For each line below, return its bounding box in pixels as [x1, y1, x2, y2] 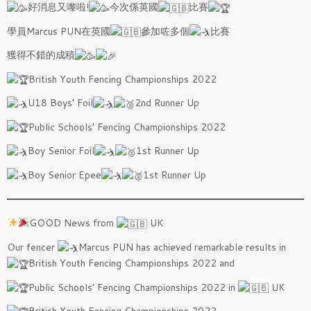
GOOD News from [28, 216, 117, 230]
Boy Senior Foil [28, 144, 94, 158]
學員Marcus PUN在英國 [7, 24, 110, 38]
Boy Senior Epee [28, 167, 101, 182]
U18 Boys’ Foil [28, 96, 93, 110]
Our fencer [7, 239, 58, 254]
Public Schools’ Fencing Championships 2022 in [28, 280, 238, 294]
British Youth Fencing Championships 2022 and [28, 256, 235, 270]
